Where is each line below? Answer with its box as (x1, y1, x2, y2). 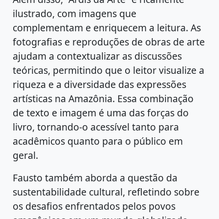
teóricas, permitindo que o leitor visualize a (13, 63, 205, 77)
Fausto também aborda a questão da (13, 171, 178, 185)
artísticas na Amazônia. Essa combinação (13, 91, 194, 105)
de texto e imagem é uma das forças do (13, 106, 189, 119)
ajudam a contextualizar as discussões (13, 49, 182, 63)
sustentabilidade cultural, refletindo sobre (13, 185, 200, 199)
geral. (13, 148, 39, 162)
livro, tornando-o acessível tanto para (13, 120, 179, 133)
